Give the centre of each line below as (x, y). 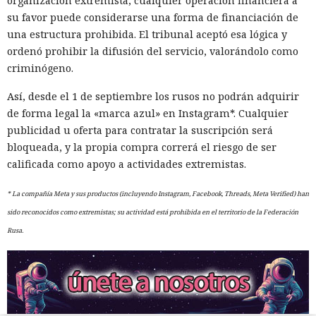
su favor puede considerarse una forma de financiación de (153, 18)
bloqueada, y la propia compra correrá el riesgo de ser (142, 147)
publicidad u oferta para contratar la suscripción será (140, 130)
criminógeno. (40, 68)
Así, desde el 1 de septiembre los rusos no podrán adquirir (153, 97)
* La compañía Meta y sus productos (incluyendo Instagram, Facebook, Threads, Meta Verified (150, 194)
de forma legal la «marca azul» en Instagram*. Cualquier (148, 114)
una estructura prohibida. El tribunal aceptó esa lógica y (147, 35)
